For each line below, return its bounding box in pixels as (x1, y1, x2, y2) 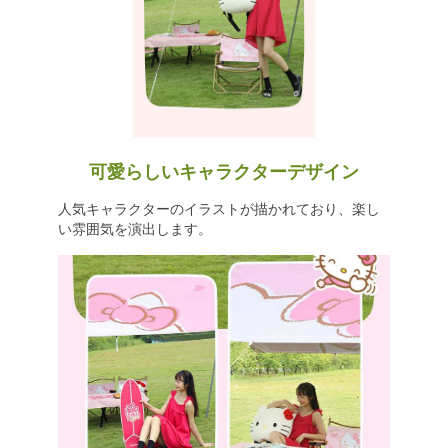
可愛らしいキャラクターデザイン (89, 162, 359, 182)
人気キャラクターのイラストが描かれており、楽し (57, 201, 380, 217)
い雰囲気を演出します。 (57, 221, 212, 237)
